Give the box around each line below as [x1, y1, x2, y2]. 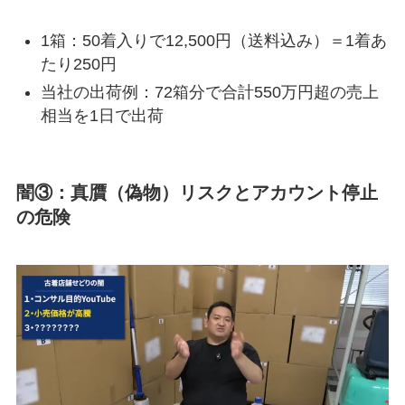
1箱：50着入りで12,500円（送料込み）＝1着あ [40, 32, 387, 51]
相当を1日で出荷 [40, 106, 164, 125]
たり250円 [40, 55, 117, 74]
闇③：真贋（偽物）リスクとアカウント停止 [15, 183, 378, 203]
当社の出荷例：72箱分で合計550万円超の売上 [40, 82, 379, 101]
